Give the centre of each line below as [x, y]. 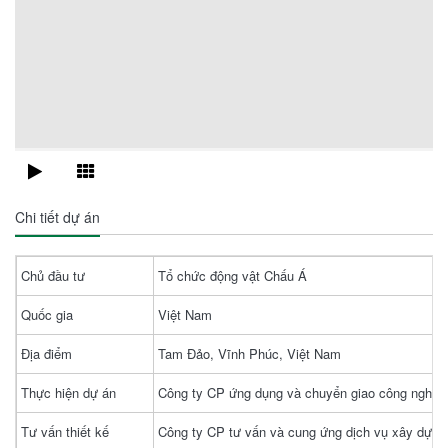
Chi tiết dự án [57, 217]
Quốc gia [47, 314]
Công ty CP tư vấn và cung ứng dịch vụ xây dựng [302, 431]
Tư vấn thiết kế [65, 431]
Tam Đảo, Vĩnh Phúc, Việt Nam [249, 353]
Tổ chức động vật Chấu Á [232, 275]
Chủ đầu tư [53, 275]
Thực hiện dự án [68, 392]
